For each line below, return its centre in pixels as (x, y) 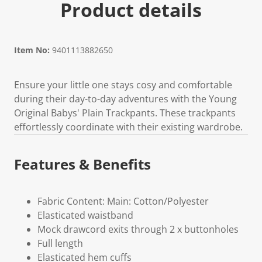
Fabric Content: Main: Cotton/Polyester (123, 201)
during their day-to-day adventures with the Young (125, 99)
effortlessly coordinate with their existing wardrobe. (128, 127)
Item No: (32, 50)
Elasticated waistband (85, 215)
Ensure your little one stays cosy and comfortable (123, 85)
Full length (60, 243)
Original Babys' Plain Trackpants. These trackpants (125, 113)
